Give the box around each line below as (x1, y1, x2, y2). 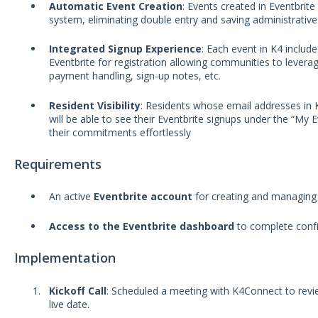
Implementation (13, 249, 116, 267)
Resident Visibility (48, 98, 141, 112)
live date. (48, 297, 89, 311)
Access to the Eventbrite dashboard (48, 219, 234, 233)
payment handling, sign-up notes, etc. (48, 69, 221, 83)
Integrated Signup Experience (48, 42, 202, 56)
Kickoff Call (48, 283, 106, 297)
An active (48, 190, 94, 204)
